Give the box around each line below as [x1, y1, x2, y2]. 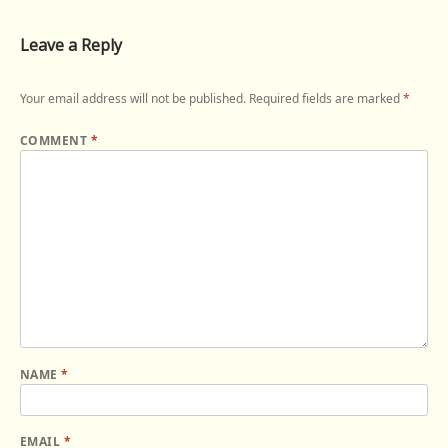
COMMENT [20, 132, 91, 150]
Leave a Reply [20, 34, 122, 57]
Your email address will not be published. [20, 90, 246, 108]
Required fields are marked [249, 90, 403, 108]
